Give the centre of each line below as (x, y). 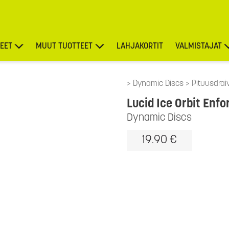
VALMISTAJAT (198, 47)
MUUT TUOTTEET (64, 47)
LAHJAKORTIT (140, 47)
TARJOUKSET (206, 77)
